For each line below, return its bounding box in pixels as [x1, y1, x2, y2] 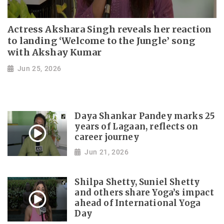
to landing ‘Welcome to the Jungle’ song [7, 35, 195, 47]
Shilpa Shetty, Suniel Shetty [74, 176, 200, 187]
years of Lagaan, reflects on [74, 121, 198, 132]
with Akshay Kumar [7, 46, 102, 58]
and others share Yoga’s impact [74, 187, 214, 198]
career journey [74, 132, 139, 143]
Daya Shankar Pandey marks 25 [74, 111, 215, 122]
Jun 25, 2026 [17, 64, 61, 72]
